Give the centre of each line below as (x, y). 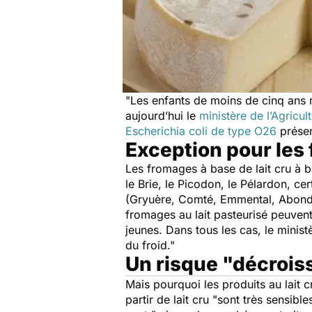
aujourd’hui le (162, 116)
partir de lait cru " (171, 299)
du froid (146, 245)
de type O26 (244, 131)
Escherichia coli (168, 131)
